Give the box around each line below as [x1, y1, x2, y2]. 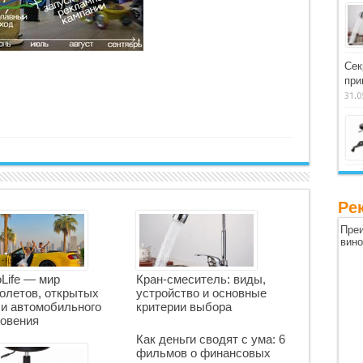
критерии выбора [135, 300, 232, 314]
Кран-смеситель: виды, [135, 272, 266, 286]
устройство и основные [135, 286, 267, 300]
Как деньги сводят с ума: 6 [135, 332, 285, 346]
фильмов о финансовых [135, 346, 271, 360]
